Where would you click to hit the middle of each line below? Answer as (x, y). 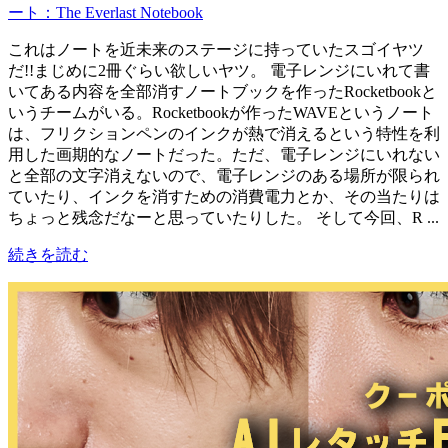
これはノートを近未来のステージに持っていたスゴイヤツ (216, 50)
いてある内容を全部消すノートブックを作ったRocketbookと (222, 92)
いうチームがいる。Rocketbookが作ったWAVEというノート (221, 113)
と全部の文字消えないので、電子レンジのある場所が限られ (224, 176)
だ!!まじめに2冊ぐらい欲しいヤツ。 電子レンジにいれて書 (219, 71)
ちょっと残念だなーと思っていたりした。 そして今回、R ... (223, 218)
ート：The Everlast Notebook (105, 13)
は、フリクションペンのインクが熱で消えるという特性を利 (224, 134)
